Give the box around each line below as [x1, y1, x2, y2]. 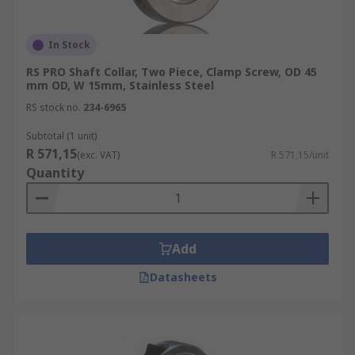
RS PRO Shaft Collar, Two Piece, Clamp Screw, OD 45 [26, 64, 317, 79]
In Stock [48, 38, 90, 52]
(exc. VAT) [77, 148, 120, 162]
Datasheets [149, 269, 217, 284]
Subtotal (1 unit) [26, 129, 97, 143]
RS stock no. [26, 101, 81, 114]
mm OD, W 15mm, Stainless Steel [26, 78, 214, 93]
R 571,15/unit [271, 148, 329, 162]
